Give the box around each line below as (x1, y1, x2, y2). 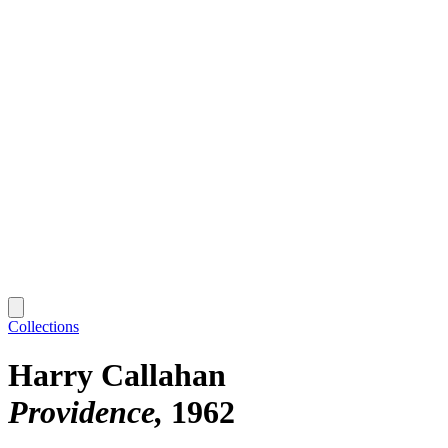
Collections (8, 317, 79, 335)
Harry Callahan (8, 357, 226, 394)
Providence (8, 394, 155, 431)
